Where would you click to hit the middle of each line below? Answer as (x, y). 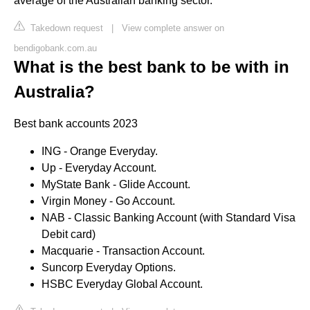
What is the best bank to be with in (152, 66)
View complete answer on (173, 28)
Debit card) (69, 234)
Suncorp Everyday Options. (109, 267)
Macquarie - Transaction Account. (123, 250)
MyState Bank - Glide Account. (116, 184)
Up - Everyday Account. (99, 167)
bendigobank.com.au (55, 48)
